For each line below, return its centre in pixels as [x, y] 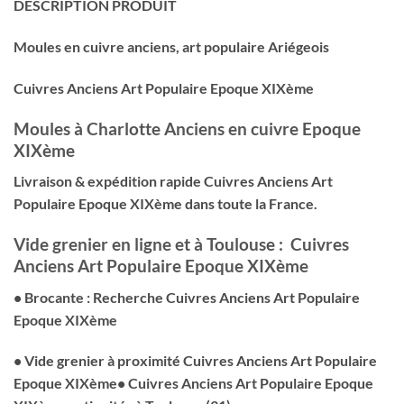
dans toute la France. [251, 204]
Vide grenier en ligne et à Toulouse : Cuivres [181, 244]
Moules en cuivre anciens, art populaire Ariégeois [171, 47]
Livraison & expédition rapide [109, 181]
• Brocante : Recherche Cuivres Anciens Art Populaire [187, 297]
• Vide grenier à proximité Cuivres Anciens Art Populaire [195, 361]
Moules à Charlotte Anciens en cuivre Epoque [187, 128]
